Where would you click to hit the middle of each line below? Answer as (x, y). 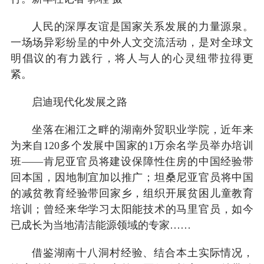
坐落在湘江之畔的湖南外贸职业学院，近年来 (143, 129)
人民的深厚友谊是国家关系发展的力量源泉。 (143, 26)
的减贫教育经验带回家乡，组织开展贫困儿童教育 (132, 193)
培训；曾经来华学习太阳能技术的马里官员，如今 (132, 209)
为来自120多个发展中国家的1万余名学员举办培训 (132, 145)
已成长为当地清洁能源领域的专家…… (100, 225)
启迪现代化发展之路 (79, 102)
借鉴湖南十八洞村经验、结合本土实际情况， (143, 253)
